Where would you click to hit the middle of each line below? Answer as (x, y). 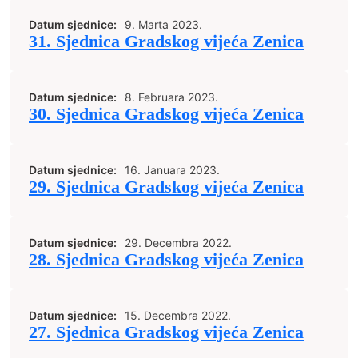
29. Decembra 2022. (178, 243)
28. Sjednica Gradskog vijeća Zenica (166, 260)
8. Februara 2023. (171, 97)
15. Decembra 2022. (178, 315)
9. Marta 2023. (163, 24)
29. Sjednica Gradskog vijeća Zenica (166, 187)
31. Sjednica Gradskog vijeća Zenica (166, 42)
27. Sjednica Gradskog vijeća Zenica (166, 332)
